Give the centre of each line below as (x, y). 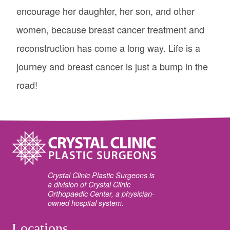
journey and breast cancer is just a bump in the (112, 66)
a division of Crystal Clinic (89, 184)
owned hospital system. (86, 203)
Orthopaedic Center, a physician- (101, 193)
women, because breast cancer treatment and (110, 29)
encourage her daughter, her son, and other (106, 11)
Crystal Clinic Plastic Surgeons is (101, 175)
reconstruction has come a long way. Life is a (108, 47)
